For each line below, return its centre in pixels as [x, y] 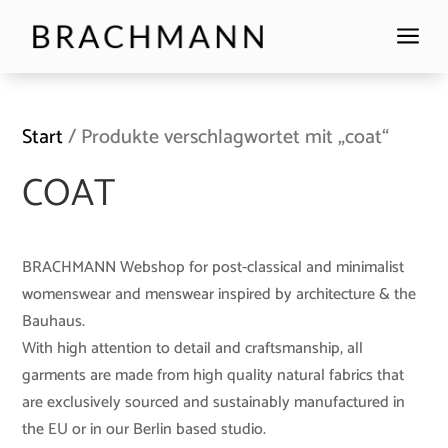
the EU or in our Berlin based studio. [144, 429]
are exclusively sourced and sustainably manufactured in [214, 402]
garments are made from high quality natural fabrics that [213, 375]
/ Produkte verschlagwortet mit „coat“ [226, 137]
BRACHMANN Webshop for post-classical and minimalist [213, 267]
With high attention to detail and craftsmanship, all [193, 348]
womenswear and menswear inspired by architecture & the [219, 294]
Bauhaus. [54, 321]
